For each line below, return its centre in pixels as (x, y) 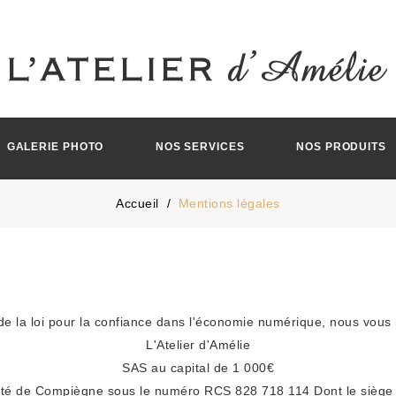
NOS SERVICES (200, 147)
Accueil (137, 203)
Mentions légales (229, 203)
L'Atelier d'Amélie (198, 345)
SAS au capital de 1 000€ (198, 368)
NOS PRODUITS (341, 147)
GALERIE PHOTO (55, 147)
